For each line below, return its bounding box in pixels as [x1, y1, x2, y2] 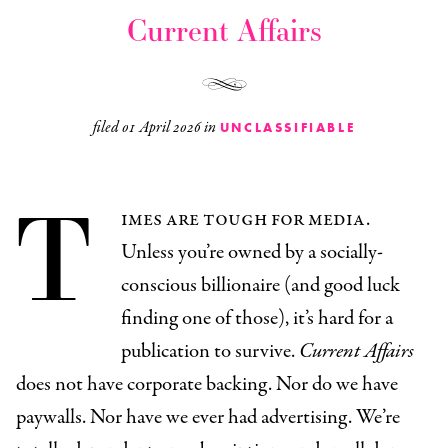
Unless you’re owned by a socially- [121, 238, 383, 268]
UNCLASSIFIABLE [219, 119, 356, 137]
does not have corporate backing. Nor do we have [16, 370, 398, 400]
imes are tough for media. [121, 205, 370, 235]
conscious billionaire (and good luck [121, 271, 400, 301]
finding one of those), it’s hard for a [121, 304, 393, 334]
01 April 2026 [121, 117, 204, 140]
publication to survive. [121, 337, 299, 367]
